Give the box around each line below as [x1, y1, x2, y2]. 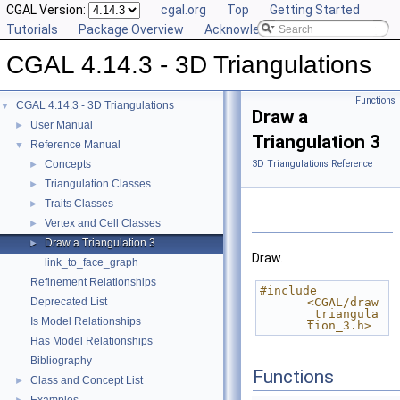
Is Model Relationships [30, 315, 141, 328]
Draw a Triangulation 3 [45, 237, 155, 249]
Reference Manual [30, 138, 121, 151]
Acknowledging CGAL [204, 22, 324, 37]
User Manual [30, 119, 93, 131]
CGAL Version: [6, 3, 88, 17]
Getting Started [270, 3, 360, 17]
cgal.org [161, 3, 206, 17]
